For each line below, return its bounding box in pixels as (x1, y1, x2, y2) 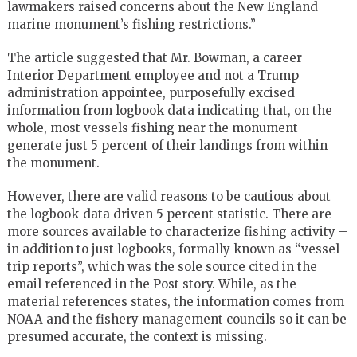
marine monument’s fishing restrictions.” (6, 16, 256, 32)
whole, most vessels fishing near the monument (6, 120, 298, 135)
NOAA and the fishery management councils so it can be (6, 311, 347, 327)
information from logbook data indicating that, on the (6, 102, 332, 118)
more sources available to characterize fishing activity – (6, 223, 347, 239)
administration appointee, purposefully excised (6, 84, 295, 100)
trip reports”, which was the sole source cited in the (6, 258, 317, 274)
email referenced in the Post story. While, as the (6, 276, 296, 292)
